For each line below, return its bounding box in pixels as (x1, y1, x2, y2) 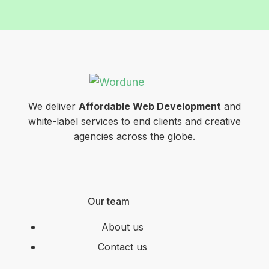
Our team (87, 195, 130, 208)
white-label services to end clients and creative (28, 115, 241, 128)
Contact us (98, 241, 148, 253)
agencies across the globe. (74, 130, 195, 143)
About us (101, 221, 144, 234)
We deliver (28, 100, 79, 113)
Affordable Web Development (79, 100, 221, 113)
